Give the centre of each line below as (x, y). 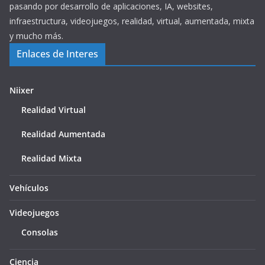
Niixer (22, 91)
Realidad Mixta (51, 159)
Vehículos (29, 188)
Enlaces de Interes (57, 54)
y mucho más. (36, 36)
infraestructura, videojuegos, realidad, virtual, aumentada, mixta (132, 21)
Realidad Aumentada (63, 134)
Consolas (40, 232)
